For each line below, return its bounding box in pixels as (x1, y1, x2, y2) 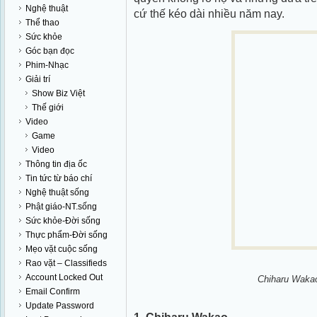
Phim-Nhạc (25, 60, 69, 70)
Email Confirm (25, 287, 80, 296)
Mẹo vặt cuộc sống (25, 244, 98, 254)
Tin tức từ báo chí (25, 173, 92, 183)
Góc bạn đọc (25, 46, 74, 56)
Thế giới (32, 103, 64, 113)
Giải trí (25, 74, 50, 84)
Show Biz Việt (32, 88, 85, 98)
